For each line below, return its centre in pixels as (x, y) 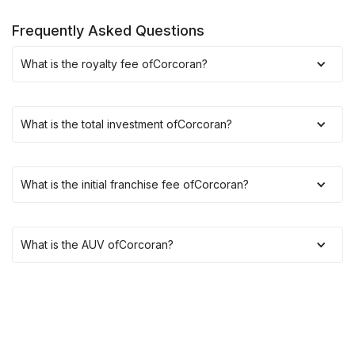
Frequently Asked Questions (108, 31)
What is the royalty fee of (87, 64)
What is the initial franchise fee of (107, 184)
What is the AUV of (70, 244)
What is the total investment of (99, 124)
